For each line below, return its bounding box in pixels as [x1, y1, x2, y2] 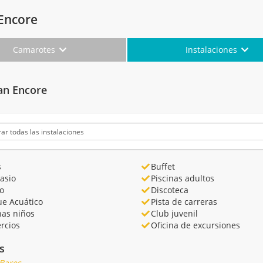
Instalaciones [186, 43, 240, 55]
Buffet [150, 160, 175, 172]
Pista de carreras [150, 195, 217, 207]
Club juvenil [150, 207, 198, 219]
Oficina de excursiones [150, 219, 240, 231]
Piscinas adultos [150, 172, 214, 184]
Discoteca [150, 184, 188, 195]
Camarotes [13, 43, 58, 55]
